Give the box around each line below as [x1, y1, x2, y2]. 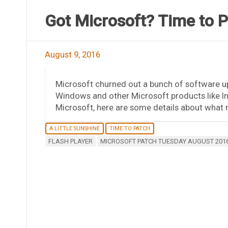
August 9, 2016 [44, 49, 100, 60]
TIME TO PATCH [109, 125, 150, 132]
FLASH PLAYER [48, 137, 93, 145]
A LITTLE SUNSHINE [49, 125, 100, 132]
